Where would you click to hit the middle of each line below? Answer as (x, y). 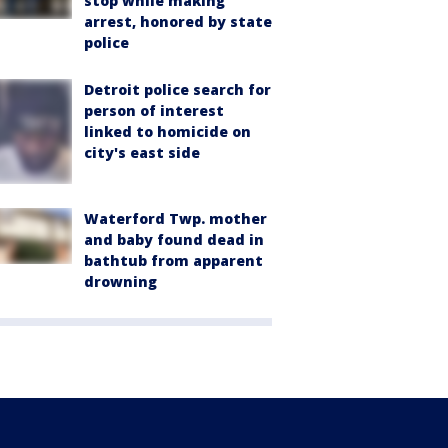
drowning (120, 281)
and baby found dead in (174, 239)
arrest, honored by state (178, 22)
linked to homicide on (167, 132)
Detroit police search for (177, 90)
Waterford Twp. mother (175, 218)
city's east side (142, 153)
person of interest (154, 111)
